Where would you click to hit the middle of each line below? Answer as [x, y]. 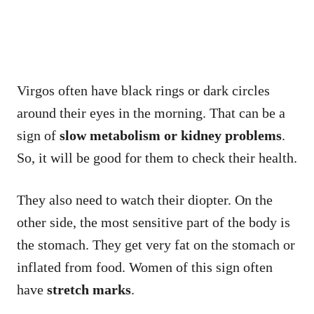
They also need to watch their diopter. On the [145, 199]
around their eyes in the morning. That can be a [151, 112]
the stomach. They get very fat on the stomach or [156, 244]
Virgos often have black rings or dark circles [143, 90]
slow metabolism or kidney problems [171, 135]
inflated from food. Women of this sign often [145, 267]
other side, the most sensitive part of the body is [153, 222]
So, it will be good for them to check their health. [157, 157]
